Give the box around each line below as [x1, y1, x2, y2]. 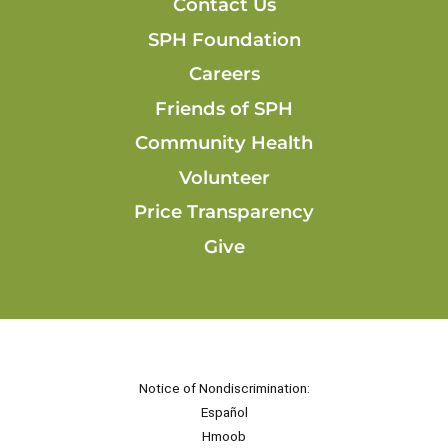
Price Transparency [134, 200, 314, 224]
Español [200, 403, 248, 420]
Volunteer [178, 165, 270, 189]
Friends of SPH [155, 96, 293, 120]
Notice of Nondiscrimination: [138, 379, 310, 396]
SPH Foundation [147, 27, 301, 51]
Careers [188, 62, 260, 86]
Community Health [135, 131, 313, 155]
